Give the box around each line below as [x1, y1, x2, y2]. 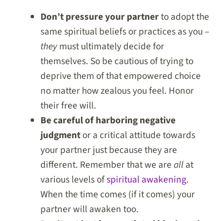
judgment [40, 128, 80, 143]
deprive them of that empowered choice [40, 69, 201, 83]
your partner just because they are [40, 143, 177, 157]
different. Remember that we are [40, 158, 172, 172]
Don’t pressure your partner [40, 10, 159, 24]
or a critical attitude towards [80, 128, 195, 143]
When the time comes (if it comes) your [40, 187, 195, 202]
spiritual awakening [106, 173, 186, 187]
